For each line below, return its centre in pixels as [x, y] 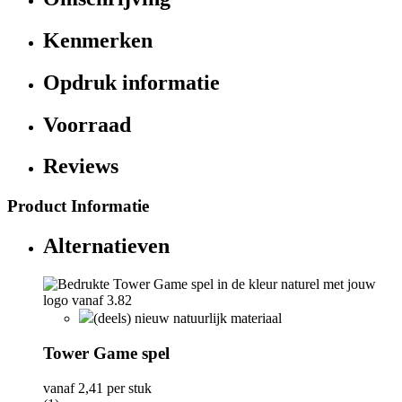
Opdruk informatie [131, 82]
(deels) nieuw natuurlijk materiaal [188, 319]
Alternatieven [106, 246]
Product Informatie [78, 206]
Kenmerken [98, 40]
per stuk [127, 388]
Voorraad [87, 124]
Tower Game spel [106, 353]
